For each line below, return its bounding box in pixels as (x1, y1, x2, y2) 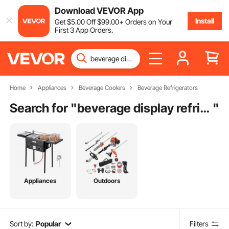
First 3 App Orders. (54, 25, 113, 34)
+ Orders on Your (119, 17, 172, 26)
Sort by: (10, 219, 34, 228)
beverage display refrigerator (200, 100, 210, 116)
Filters (190, 219, 209, 228)
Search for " (10, 100, 78, 116)
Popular (35, 219, 61, 228)
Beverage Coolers (78, 84, 125, 91)
